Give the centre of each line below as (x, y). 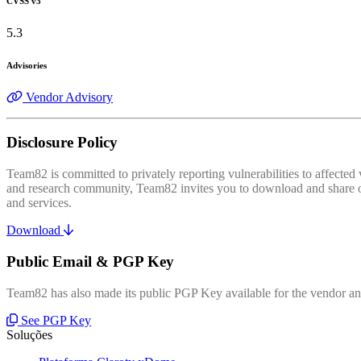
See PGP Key (56, 320)
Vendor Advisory (69, 97)
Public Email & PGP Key (90, 261)
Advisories (27, 65)
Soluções (29, 334)
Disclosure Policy (62, 143)
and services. (39, 203)
